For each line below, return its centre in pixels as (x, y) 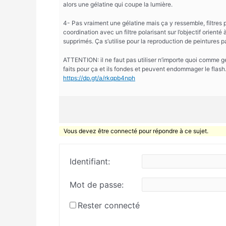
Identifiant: (90, 162)
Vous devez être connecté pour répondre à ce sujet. (136, 131)
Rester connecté (109, 206)
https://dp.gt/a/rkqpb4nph (99, 78)
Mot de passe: (97, 184)
